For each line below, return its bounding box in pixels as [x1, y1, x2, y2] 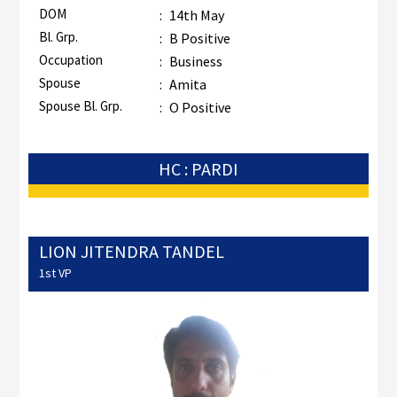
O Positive [168, 98, 231, 117]
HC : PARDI [159, 158, 238, 181]
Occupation [38, 51, 103, 69]
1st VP [38, 264, 72, 281]
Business [168, 52, 222, 71]
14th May [166, 6, 224, 25]
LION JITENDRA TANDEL [38, 239, 224, 262]
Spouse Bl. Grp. [38, 97, 122, 115]
